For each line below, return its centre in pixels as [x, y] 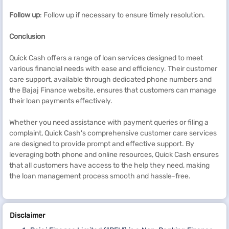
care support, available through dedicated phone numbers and [110, 79]
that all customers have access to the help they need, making [109, 165]
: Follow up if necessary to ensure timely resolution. [122, 15]
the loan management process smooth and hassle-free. [100, 176]
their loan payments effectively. [61, 101]
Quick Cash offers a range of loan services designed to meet [106, 58]
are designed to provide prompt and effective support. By [102, 144]
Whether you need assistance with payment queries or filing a [109, 122]
